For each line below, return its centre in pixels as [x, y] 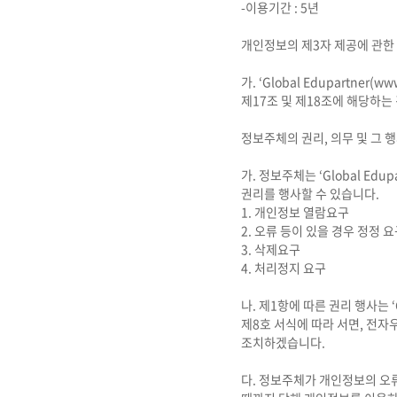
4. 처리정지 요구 [284, 268]
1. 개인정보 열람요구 [295, 212]
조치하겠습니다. [283, 342]
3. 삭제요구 [271, 249]
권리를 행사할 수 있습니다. [310, 193]
